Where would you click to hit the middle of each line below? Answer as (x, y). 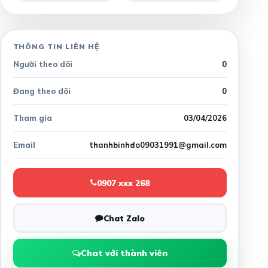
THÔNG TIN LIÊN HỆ (56, 46)
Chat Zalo (124, 218)
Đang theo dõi (42, 91)
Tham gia (32, 118)
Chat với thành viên (124, 253)
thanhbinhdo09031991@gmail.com (158, 144)
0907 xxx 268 (123, 182)
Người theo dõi (42, 64)
